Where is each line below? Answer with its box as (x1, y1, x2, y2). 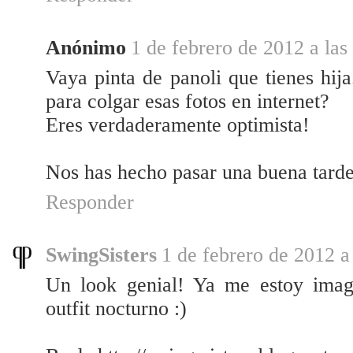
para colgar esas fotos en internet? (46, 90, 329, 113)
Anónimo (46, 36, 126, 60)
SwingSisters (46, 243, 157, 267)
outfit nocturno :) (46, 297, 187, 321)
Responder (46, 191, 134, 214)
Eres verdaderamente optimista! (46, 113, 310, 137)
